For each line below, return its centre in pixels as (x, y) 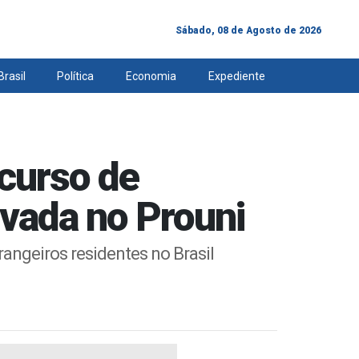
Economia (151, 76)
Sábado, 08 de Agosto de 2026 (248, 30)
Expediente (236, 76)
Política (76, 76)
